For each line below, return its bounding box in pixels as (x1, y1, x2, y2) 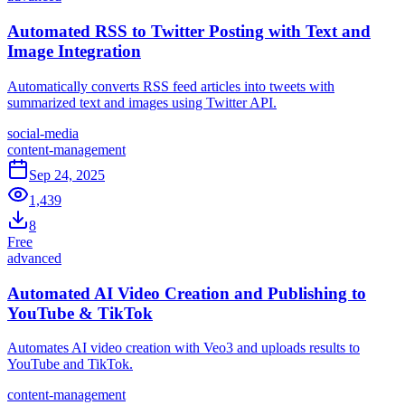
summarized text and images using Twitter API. (7, 94, 277, 110)
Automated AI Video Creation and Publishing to (7, 283, 366, 303)
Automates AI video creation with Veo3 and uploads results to (7, 340, 360, 356)
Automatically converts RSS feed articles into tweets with (7, 78, 334, 94)
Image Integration (7, 42, 141, 61)
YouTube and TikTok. (7, 356, 133, 372)
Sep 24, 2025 (29, 166, 105, 183)
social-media (7, 125, 79, 141)
